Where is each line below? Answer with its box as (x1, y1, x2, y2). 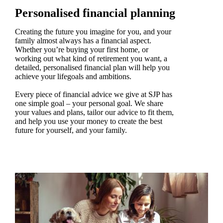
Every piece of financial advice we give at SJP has (14, 90, 172, 99)
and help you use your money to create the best (14, 116, 162, 125)
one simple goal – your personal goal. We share (14, 99, 163, 108)
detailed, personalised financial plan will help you (14, 63, 170, 72)
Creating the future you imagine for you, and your (14, 27, 171, 36)
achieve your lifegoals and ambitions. (14, 72, 131, 81)
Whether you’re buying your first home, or (14, 45, 148, 54)
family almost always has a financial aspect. (14, 36, 151, 45)
